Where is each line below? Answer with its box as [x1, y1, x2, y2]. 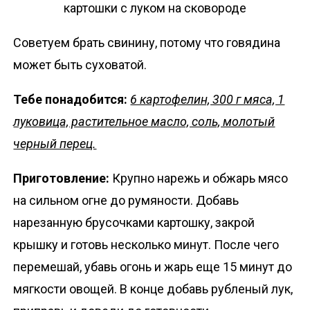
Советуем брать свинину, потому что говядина [13, 35, 281, 51]
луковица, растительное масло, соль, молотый [13, 114, 275, 129]
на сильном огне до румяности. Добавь [13, 193, 239, 208]
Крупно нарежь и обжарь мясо [112, 171, 289, 186]
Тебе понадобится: [13, 92, 131, 107]
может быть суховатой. [13, 57, 147, 73]
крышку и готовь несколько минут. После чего [13, 237, 280, 253]
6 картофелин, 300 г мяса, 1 [130, 92, 285, 107]
